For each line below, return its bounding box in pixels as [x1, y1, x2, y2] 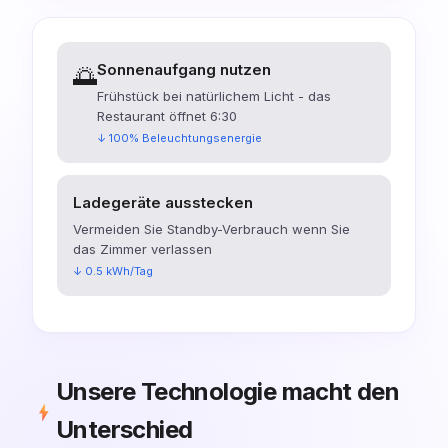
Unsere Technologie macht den [56, 376, 400, 406]
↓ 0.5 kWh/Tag [73, 263, 153, 278]
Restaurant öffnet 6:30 [97, 107, 237, 124]
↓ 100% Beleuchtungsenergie [97, 130, 262, 145]
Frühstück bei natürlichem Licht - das [97, 87, 331, 104]
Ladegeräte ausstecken [73, 192, 253, 212]
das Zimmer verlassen [73, 240, 212, 257]
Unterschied [56, 414, 193, 444]
